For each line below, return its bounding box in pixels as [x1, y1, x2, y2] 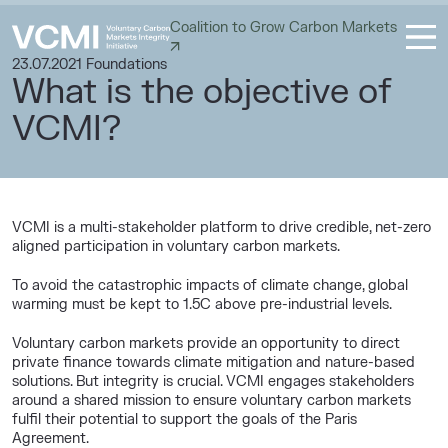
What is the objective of [12, 70, 392, 114]
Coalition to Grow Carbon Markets [169, 19, 397, 36]
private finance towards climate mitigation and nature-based [12, 354, 416, 371]
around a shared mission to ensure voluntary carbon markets [12, 392, 412, 409]
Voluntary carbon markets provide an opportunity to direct [12, 335, 401, 352]
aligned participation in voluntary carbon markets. [12, 238, 341, 255]
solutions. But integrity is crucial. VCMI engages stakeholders [12, 373, 415, 390]
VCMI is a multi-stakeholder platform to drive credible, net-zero [12, 219, 432, 236]
